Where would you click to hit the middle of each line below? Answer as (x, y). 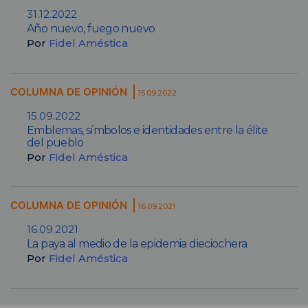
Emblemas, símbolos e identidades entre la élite (147, 130)
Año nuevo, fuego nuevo (91, 28)
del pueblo (55, 142)
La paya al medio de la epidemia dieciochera (137, 244)
